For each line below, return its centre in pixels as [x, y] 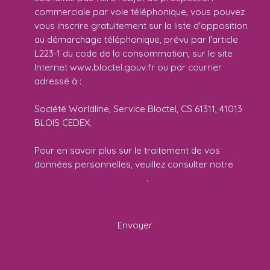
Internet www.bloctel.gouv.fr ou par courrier [128, 67]
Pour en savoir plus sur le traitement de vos [127, 150]
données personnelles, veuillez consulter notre [134, 164]
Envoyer [135, 224]
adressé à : [58, 81]
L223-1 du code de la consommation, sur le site [133, 53]
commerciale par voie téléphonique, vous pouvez [140, 12]
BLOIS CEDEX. [63, 123]
